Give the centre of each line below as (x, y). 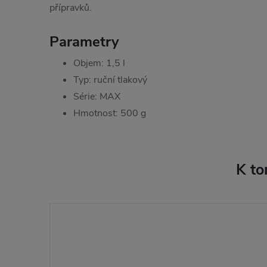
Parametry (84, 41)
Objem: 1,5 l (99, 63)
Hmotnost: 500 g (110, 113)
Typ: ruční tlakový (110, 80)
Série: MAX (97, 96)
